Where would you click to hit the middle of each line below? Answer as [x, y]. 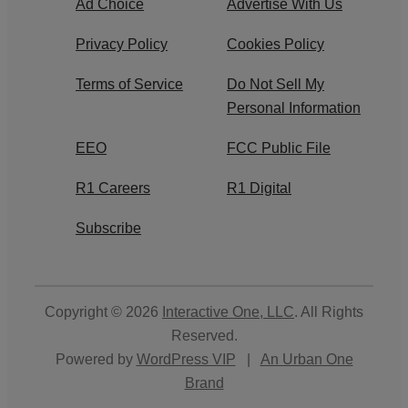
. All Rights [329, 312]
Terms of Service [129, 85]
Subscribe [108, 229]
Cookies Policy [275, 45]
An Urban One [306, 360]
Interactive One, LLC [228, 312]
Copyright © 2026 [103, 312]
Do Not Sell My [275, 85]
